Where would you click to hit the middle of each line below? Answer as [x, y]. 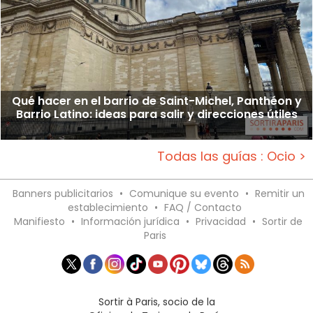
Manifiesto [39, 221]
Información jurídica [130, 221]
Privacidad [221, 221]
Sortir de [282, 221]
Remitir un [279, 193]
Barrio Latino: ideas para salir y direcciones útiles [156, 114]
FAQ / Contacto [203, 207]
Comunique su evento [184, 193]
